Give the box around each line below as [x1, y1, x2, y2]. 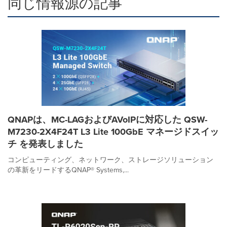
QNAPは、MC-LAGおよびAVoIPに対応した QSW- [8, 112, 207, 126]
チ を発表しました [8, 137, 83, 150]
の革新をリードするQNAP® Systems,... [8, 164, 129, 175]
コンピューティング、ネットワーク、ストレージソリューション [8, 154, 213, 165]
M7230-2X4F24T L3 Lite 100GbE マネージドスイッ [8, 125, 219, 138]
